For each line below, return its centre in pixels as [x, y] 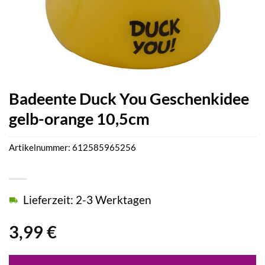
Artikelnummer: [41, 148]
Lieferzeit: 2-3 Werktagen [87, 200]
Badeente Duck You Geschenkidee [129, 98]
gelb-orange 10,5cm [79, 119]
